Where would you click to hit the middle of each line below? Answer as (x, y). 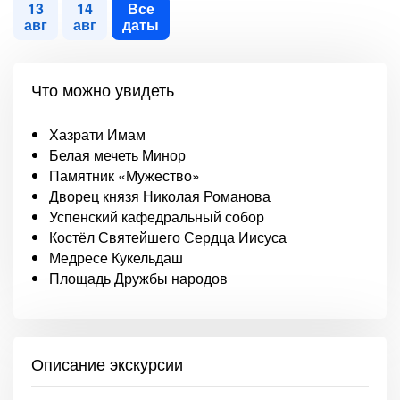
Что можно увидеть (103, 89)
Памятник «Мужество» (125, 175)
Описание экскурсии (107, 363)
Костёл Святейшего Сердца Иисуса (168, 237)
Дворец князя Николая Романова (160, 196)
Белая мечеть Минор (117, 155)
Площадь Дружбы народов (138, 278)
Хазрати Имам (97, 134)
